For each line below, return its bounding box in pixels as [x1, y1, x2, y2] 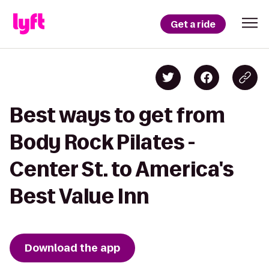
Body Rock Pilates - [10, 131, 195, 153]
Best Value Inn [10, 185, 149, 207]
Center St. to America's [10, 158, 234, 180]
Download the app [25, 241, 120, 255]
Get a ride [171, 17, 216, 31]
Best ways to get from [10, 104, 225, 126]
